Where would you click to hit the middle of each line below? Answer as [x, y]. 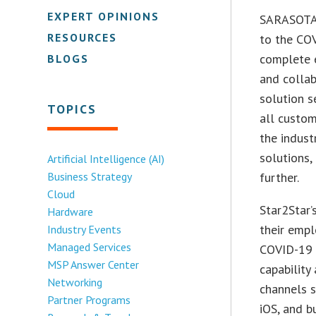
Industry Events [85, 229]
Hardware [71, 211]
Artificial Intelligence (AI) [106, 158]
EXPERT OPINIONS [104, 16]
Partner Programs [89, 299]
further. [280, 177]
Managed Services [90, 247]
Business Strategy [90, 176]
